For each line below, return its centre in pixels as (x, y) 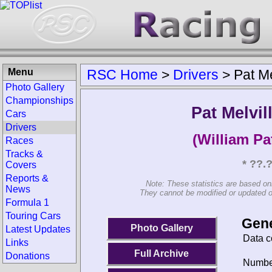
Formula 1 (27, 202)
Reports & (27, 178)
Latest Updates (38, 229)
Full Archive (162, 253)
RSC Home (122, 75)
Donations (28, 256)
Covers (21, 165)
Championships (39, 100)
